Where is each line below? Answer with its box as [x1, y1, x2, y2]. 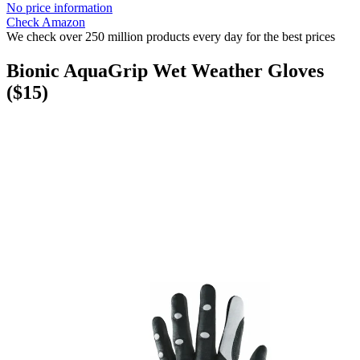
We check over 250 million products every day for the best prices [6, 30, 335, 44]
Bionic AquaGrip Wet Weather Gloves [6, 60, 324, 82]
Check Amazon [6, 15, 85, 30]
